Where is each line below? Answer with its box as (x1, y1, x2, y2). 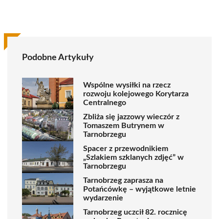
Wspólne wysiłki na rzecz (83, 81, 171, 89)
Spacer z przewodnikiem (83, 144, 168, 153)
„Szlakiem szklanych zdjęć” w (83, 153, 184, 161)
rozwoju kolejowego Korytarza (83, 89, 189, 98)
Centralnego (83, 98, 126, 107)
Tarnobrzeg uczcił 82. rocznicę (83, 208, 187, 216)
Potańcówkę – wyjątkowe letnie (83, 185, 196, 193)
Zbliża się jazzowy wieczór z (83, 112, 179, 121)
